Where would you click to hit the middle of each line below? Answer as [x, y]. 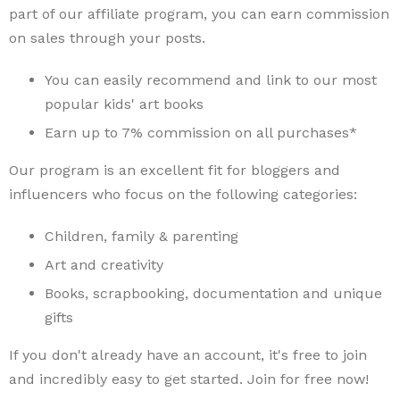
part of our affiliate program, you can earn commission [199, 14]
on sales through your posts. [107, 38]
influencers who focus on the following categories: [183, 194]
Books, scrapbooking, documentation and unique [213, 293]
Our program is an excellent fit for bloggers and [175, 170]
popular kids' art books [124, 104]
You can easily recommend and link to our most [211, 80]
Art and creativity [104, 265]
